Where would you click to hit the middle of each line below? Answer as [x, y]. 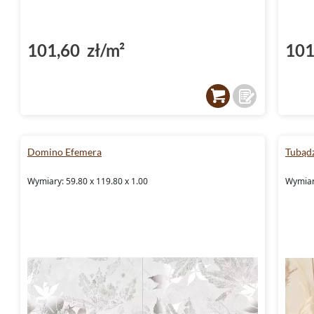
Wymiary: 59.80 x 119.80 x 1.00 [88, 181]
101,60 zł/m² [76, 50]
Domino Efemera [64, 151]
